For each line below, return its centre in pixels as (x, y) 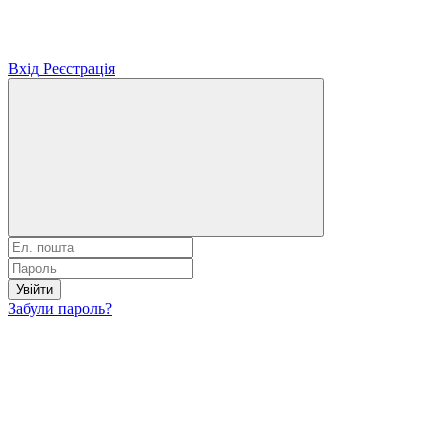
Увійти (34, 289)
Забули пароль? (60, 308)
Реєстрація (79, 68)
